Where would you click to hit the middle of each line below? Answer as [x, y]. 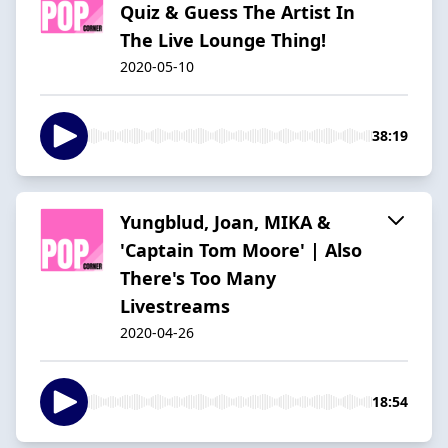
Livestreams [175, 305]
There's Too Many [198, 277]
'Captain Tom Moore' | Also [241, 249]
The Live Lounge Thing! [223, 39]
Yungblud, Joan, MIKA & [225, 221]
